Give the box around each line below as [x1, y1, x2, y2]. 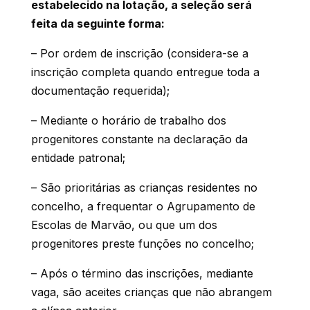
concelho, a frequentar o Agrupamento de [30, 199, 255, 213]
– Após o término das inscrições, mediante [30, 266, 253, 280]
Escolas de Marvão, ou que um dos [30, 217, 217, 232]
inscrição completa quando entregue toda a [30, 64, 259, 79]
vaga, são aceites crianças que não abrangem [30, 284, 272, 299]
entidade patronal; [30, 150, 125, 165]
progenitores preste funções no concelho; [30, 236, 254, 250]
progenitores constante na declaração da [30, 131, 248, 146]
